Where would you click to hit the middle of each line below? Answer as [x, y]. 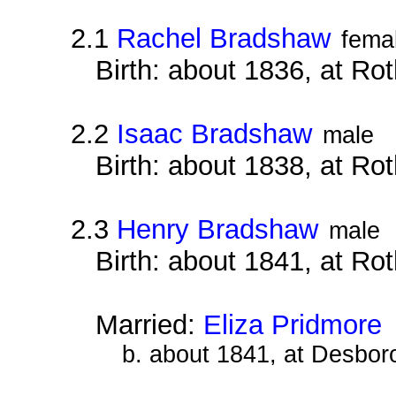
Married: [149, 324]
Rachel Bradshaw [224, 38]
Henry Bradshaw [218, 229]
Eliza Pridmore [292, 324]
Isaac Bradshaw [215, 133]
